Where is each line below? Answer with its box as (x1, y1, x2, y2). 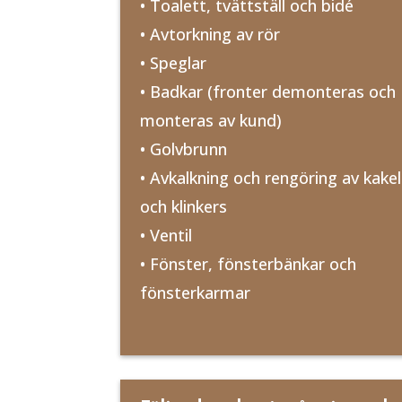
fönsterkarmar (140, 281, 251, 303)
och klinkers (140, 195, 228, 217)
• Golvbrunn (140, 137, 228, 160)
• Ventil (140, 223, 193, 246)
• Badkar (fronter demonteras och (140, 80, 397, 102)
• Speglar (140, 51, 207, 74)
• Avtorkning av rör (140, 22, 281, 45)
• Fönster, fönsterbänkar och (140, 252, 357, 275)
